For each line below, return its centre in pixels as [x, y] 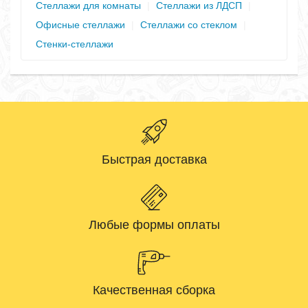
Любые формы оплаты [154, 224]
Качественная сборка [154, 290]
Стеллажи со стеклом [189, 24]
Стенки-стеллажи [75, 44]
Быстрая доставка [154, 159]
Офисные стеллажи [80, 24]
